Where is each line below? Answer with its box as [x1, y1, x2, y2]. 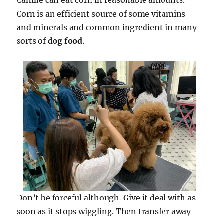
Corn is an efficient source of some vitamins [17, 9, 186, 18]
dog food [48, 36, 83, 46]
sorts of [17, 36, 48, 46]
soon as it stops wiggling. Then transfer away [17, 206, 191, 217]
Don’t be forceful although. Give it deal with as [17, 193, 196, 203]
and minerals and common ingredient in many [17, 22, 197, 32]
